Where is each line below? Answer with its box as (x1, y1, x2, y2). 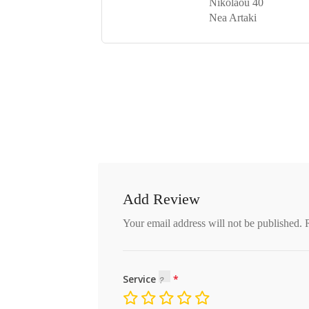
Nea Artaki (208, 12, 257, 23)
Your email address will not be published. (123, 217, 302, 229)
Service (123, 272, 159, 286)
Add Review (123, 190, 200, 208)
